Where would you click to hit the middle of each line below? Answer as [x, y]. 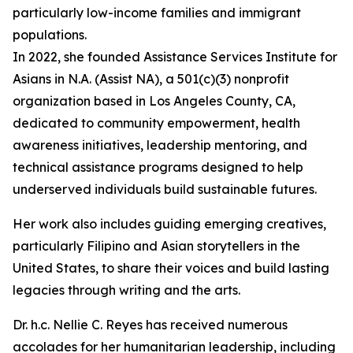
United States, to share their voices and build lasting [171, 268]
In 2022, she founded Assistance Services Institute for [175, 57]
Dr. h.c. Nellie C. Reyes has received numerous [150, 325]
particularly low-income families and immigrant [157, 13]
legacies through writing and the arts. [126, 290]
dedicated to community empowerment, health [156, 123]
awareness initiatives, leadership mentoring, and [160, 145]
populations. [50, 35]
